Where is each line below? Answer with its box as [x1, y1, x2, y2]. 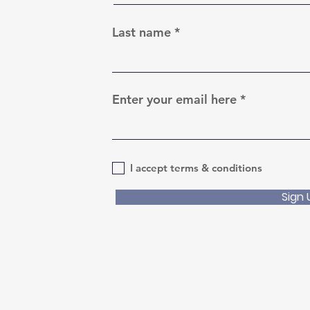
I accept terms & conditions [130, 161, 263, 175]
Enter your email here [112, 91, 237, 107]
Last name [112, 24, 172, 40]
